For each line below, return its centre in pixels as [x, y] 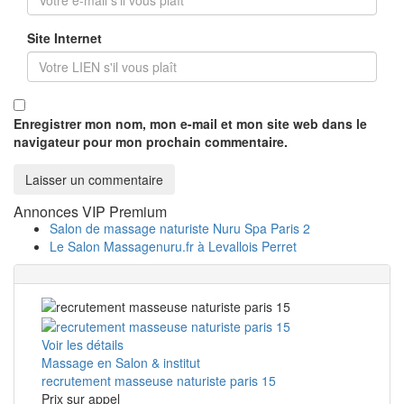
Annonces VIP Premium [90, 211]
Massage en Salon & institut [121, 363]
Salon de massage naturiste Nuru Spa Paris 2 [180, 228]
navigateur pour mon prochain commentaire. [151, 141]
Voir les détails [83, 345]
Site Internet [64, 37]
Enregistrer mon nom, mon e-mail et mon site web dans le [190, 123]
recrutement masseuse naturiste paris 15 [159, 381]
